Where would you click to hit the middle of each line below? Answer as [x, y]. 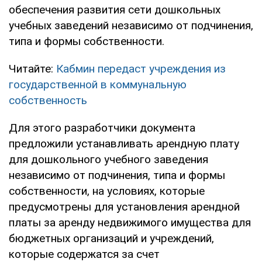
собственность [48, 100]
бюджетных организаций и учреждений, [111, 238]
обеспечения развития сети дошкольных [115, 9]
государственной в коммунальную [98, 84]
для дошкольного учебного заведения [108, 159]
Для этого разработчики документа [102, 127]
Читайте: [32, 68]
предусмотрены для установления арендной [124, 206]
